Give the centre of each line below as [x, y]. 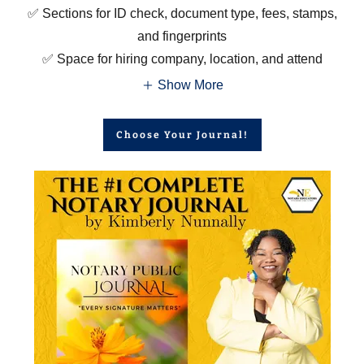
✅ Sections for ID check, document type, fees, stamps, [182, 14]
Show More [190, 85]
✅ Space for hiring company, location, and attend [182, 59]
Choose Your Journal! [182, 135]
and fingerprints [182, 37]
